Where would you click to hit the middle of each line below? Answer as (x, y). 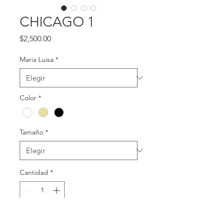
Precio (62, 38)
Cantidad (34, 172)
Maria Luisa (37, 59)
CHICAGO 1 (57, 22)
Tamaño (31, 132)
